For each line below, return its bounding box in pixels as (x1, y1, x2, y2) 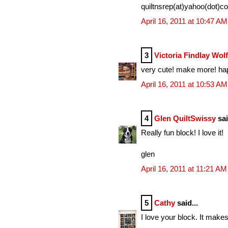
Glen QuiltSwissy (154, 113, 216, 123)
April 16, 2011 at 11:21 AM (141, 164, 227, 173)
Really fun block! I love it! (141, 128, 223, 137)
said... (175, 198, 198, 207)
